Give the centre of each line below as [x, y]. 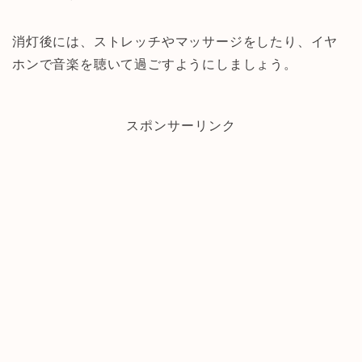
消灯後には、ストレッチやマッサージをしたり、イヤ [175, 41]
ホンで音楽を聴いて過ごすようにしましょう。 [155, 64]
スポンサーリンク [181, 125]
